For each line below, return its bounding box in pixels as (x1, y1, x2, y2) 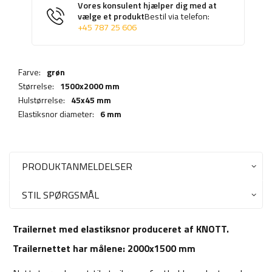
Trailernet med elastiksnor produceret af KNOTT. (13, 222, 229, 237)
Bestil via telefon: (144, 10, 209, 24)
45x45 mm (71, 93, 111, 107)
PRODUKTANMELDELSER (22, 158, 132, 174)
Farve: (18, 66, 41, 79)
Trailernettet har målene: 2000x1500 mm (13, 241, 195, 256)
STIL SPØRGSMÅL (22, 187, 99, 203)
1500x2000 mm (60, 80, 120, 93)
